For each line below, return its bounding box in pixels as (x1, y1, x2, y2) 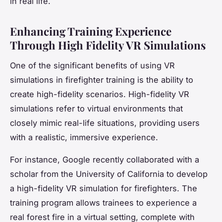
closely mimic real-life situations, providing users (10, 117, 200, 128)
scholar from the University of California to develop (10, 168, 208, 179)
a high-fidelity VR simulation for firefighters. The (10, 183, 197, 193)
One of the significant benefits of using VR (10, 60, 175, 70)
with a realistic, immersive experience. (10, 132, 158, 142)
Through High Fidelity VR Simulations (10, 37, 206, 53)
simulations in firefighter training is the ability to (10, 74, 193, 85)
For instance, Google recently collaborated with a (10, 154, 199, 165)
